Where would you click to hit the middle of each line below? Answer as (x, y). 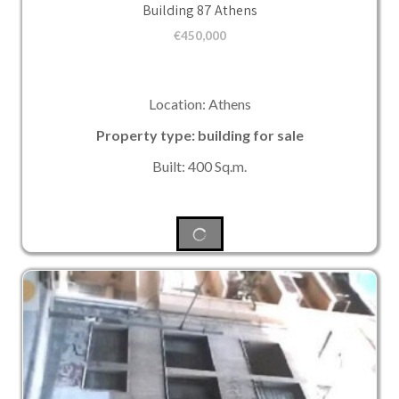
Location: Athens (199, 104)
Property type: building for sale (199, 135)
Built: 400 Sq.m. (199, 167)
